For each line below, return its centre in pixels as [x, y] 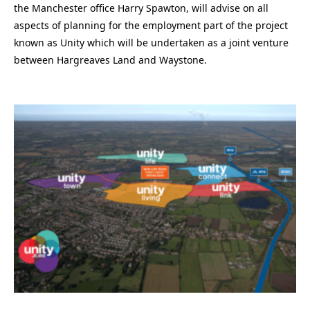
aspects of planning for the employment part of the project [151, 26]
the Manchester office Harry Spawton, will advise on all [141, 8]
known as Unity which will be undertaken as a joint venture [151, 43]
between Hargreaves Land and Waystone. [110, 60]
